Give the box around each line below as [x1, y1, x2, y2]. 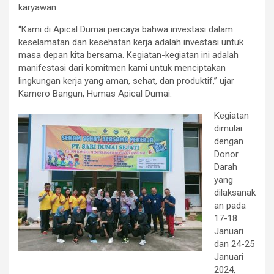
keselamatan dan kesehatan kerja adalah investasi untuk [18, 36, 243, 48]
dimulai [214, 122, 242, 134]
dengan [214, 135, 243, 147]
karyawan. [18, 1, 58, 13]
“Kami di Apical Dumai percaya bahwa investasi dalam [18, 23, 233, 35]
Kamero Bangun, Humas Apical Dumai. [18, 87, 172, 99]
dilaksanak [214, 187, 256, 198]
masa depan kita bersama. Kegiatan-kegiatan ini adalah [18, 49, 239, 61]
